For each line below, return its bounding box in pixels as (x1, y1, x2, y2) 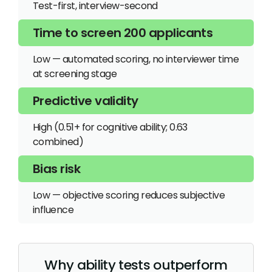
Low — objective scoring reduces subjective (33, 188, 225, 202)
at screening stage (33, 66, 117, 81)
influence (33, 202, 74, 217)
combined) (33, 134, 84, 149)
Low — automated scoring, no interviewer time (33, 52, 239, 66)
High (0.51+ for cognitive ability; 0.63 (33, 120, 188, 134)
